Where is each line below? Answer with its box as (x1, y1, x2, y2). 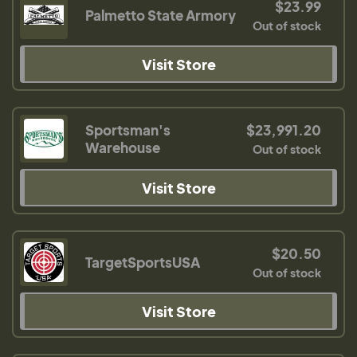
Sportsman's (85, 121, 171, 139)
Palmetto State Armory (85, 6, 236, 24)
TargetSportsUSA (85, 253, 200, 271)
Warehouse (85, 139, 160, 156)
